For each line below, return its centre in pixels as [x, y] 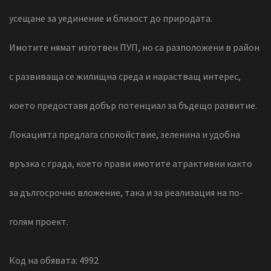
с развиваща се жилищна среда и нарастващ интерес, [125, 77]
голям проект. [39, 222]
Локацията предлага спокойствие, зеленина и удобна [125, 135]
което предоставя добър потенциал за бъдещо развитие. [133, 106]
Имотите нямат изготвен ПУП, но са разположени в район [134, 47]
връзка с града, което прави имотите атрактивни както [131, 164]
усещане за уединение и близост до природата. [111, 18]
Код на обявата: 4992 [54, 260]
